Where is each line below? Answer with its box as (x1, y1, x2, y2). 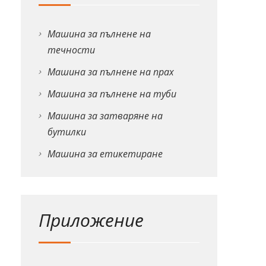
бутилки (47, 125, 86, 138)
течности (47, 43, 95, 56)
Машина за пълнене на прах (47, 65, 174, 78)
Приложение (38, 207, 144, 232)
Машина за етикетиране (47, 147, 163, 160)
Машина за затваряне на (47, 109, 163, 122)
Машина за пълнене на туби (47, 87, 176, 100)
